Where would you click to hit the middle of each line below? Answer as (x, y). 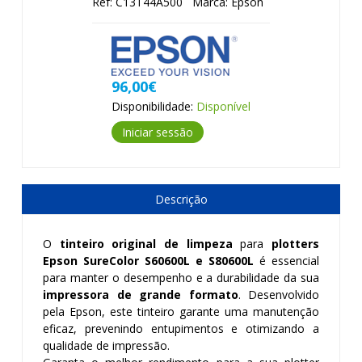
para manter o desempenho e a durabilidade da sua (181, 278)
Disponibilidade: (154, 106)
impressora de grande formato (141, 295)
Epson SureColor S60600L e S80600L (148, 261)
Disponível (223, 106)
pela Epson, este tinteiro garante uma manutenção (181, 311)
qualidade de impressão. (106, 345)
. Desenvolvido (278, 295)
